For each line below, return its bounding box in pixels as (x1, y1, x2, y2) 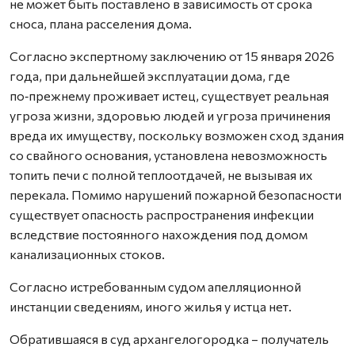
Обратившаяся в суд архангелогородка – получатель (10, 330, 329, 346)
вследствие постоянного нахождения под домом (10, 226, 307, 242)
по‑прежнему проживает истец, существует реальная (10, 87, 329, 103)
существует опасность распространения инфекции (10, 206, 314, 222)
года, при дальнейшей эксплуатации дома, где (10, 67, 290, 83)
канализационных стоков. (10, 246, 165, 261)
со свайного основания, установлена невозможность (10, 147, 327, 162)
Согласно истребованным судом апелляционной (10, 278, 301, 294)
